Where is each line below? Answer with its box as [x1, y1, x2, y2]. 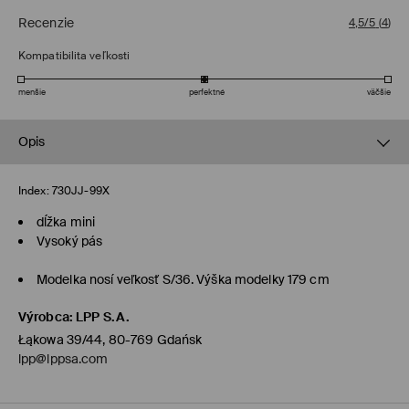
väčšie [367, 87, 391, 99]
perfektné [188, 87, 225, 99]
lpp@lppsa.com [18, 351, 109, 368]
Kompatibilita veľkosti [18, 48, 131, 64]
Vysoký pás [37, 233, 103, 250]
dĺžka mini [37, 214, 96, 231]
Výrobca [18, 309, 69, 326]
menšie [18, 87, 46, 99]
